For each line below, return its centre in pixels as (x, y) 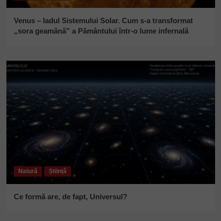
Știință (57, 171)
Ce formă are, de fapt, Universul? (70, 196)
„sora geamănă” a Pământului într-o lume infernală (101, 31)
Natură (28, 171)
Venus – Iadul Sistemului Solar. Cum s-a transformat (103, 20)
